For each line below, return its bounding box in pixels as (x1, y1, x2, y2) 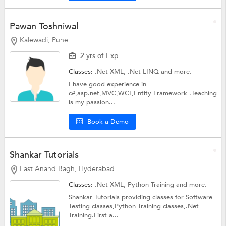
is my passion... (69, 98, 116, 107)
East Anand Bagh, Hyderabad (19, 163, 115, 174)
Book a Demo (87, 117, 129, 127)
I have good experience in (69, 80, 147, 89)
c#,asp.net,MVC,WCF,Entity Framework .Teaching (69, 89, 217, 98)
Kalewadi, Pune (19, 35, 68, 45)
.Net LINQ (128, 67, 161, 77)
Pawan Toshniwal (9, 20, 78, 33)
